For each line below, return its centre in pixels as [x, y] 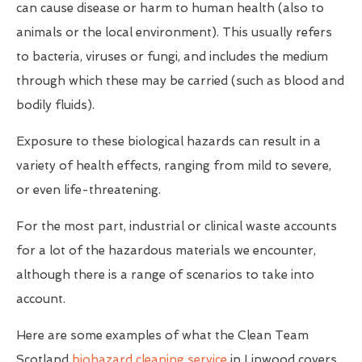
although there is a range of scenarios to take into [165, 274]
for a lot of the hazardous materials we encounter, [166, 250]
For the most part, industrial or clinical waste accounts [177, 226]
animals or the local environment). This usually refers [174, 32]
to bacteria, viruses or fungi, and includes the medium [172, 56]
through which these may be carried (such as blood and [180, 80]
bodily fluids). [55, 105]
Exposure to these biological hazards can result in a [168, 141]
